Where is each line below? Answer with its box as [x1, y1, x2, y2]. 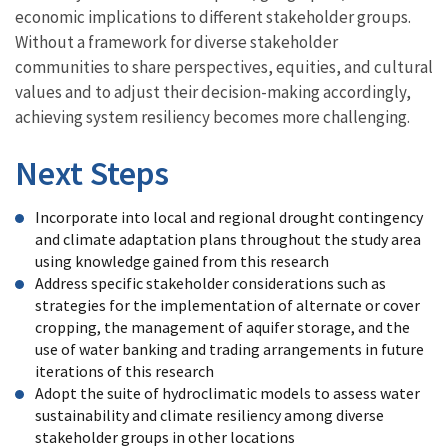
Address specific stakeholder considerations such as [35, 273, 386, 294]
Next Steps [15, 152, 169, 195]
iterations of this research [35, 361, 214, 382]
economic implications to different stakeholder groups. [15, 6, 411, 29]
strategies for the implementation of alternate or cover [35, 295, 420, 316]
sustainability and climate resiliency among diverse [35, 405, 384, 426]
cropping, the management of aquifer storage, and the [35, 317, 410, 338]
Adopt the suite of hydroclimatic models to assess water [35, 383, 420, 404]
